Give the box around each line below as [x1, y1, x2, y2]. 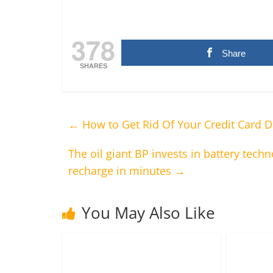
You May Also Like [82, 202, 215, 224]
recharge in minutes [68, 163, 174, 178]
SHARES [79, 62, 107, 69]
